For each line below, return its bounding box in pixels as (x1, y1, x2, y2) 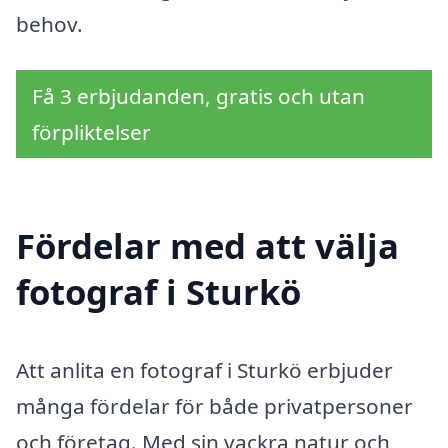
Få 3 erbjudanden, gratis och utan (32, 81, 365, 110)
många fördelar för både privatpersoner (16, 391, 413, 420)
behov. (16, 10, 83, 39)
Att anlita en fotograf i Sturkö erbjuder (16, 355, 393, 384)
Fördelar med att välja (16, 221, 399, 269)
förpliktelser (32, 117, 151, 146)
